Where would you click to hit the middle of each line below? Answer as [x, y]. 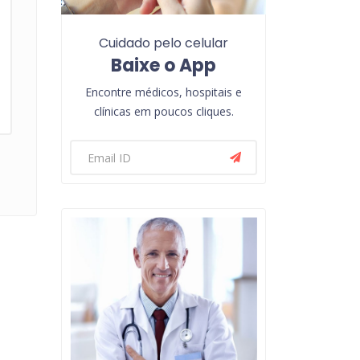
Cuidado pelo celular [164, 43]
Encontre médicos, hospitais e [164, 92]
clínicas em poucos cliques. [164, 112]
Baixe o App [164, 66]
